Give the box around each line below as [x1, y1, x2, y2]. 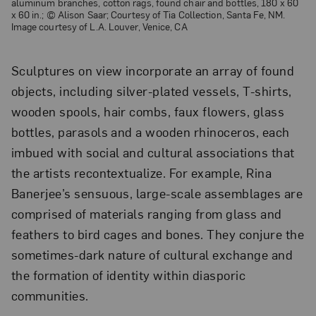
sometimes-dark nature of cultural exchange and [11, 246, 293, 263]
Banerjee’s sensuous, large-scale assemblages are [11, 185, 303, 202]
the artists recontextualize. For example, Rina [11, 164, 272, 181]
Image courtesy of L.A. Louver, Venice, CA [11, 19, 188, 32]
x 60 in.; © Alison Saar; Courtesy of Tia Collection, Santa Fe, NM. [11, 7, 286, 20]
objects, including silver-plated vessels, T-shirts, [11, 83, 292, 99]
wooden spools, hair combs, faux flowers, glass [11, 103, 285, 120]
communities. [11, 287, 89, 304]
